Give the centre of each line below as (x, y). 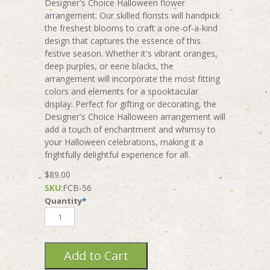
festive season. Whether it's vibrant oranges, (131, 53)
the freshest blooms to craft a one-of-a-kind (131, 28)
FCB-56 (77, 187)
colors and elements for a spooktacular (121, 91)
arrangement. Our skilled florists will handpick (132, 15)
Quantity (63, 200)
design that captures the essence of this (123, 40)
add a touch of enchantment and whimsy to (130, 129)
